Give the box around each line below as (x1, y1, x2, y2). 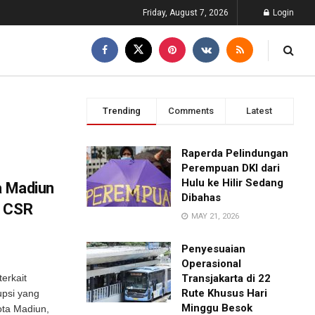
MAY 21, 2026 (189, 212, 240, 221)
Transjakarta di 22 (181, 272, 271, 285)
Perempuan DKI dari (181, 162, 281, 174)
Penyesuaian (181, 243, 246, 255)
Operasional (181, 257, 242, 270)
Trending (102, 105, 141, 116)
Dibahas (181, 191, 221, 204)
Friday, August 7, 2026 (143, 8, 229, 18)
